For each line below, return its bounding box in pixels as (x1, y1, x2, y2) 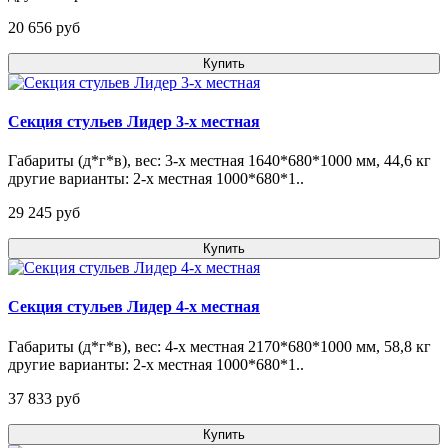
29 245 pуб (8, 204, 80, 222)
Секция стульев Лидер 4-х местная (8, 298, 260, 316)
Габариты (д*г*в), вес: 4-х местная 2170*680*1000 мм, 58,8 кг (8, 337, 431, 355)
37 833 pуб (8, 389, 80, 407)
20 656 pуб (8, 18, 80, 36)
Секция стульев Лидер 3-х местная (8, 112, 260, 130)
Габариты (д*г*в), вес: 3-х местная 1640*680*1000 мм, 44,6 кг (8, 152, 431, 170)
